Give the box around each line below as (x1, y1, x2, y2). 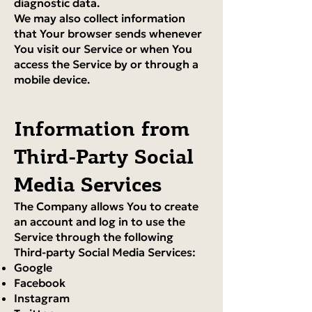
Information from (14, 116, 189, 141)
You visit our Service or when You (14, 42, 192, 56)
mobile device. (14, 72, 90, 86)
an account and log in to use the (14, 214, 185, 228)
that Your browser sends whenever (14, 26, 202, 40)
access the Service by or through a (14, 57, 198, 71)
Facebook (14, 276, 65, 290)
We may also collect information (14, 11, 185, 25)
